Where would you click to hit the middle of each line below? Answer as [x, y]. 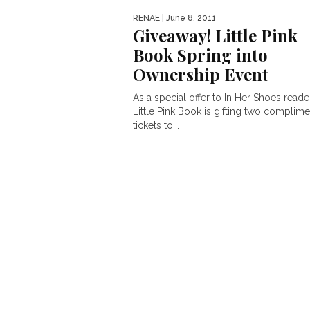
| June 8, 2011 [188, 18]
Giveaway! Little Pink [215, 35]
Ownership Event [201, 74]
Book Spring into [200, 55]
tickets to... [156, 125]
